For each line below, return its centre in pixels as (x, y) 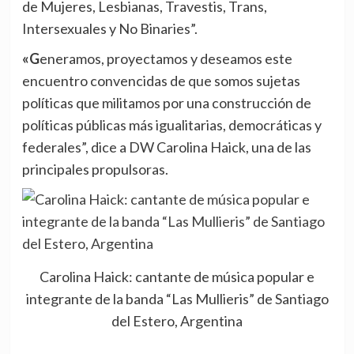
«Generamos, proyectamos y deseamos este (30, 58)
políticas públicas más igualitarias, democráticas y (171, 124)
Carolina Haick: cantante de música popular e (177, 277)
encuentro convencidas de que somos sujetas (161, 80)
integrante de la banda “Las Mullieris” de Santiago (177, 299)
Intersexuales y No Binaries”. (109, 28)
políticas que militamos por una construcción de (166, 102)
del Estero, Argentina (177, 321)
